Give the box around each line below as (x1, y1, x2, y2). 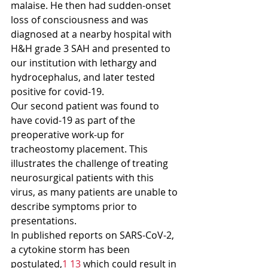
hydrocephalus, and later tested (11, 70, 157, 84)
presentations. (11, 214, 77, 227)
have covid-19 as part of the (11, 113, 138, 127)
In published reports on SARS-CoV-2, (11, 228, 176, 242)
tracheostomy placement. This (11, 142, 150, 156)
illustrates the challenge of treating (11, 156, 170, 170)
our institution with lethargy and (11, 56, 159, 69)
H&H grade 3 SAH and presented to (11, 41, 173, 55)
